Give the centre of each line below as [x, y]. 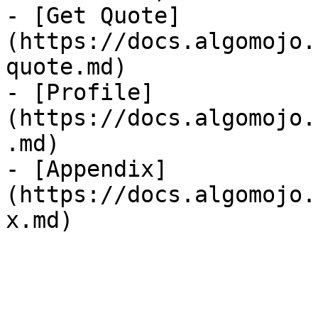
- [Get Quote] [93, 16]
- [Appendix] [87, 169]
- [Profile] [80, 92]
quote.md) [66, 67]
